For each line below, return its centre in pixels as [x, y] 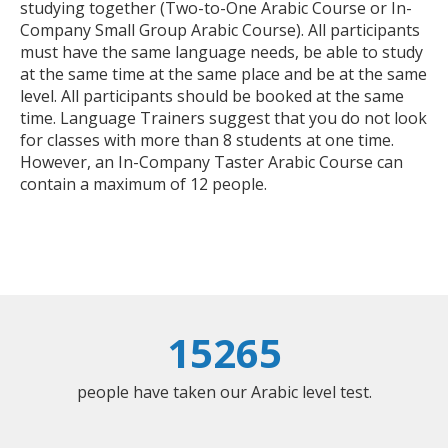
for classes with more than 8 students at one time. [207, 140]
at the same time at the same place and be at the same [223, 74]
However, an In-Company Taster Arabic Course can [211, 162]
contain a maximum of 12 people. [143, 184]
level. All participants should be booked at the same [212, 96]
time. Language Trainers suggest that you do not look [223, 118]
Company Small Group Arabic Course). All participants [220, 30]
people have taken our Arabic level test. [224, 392]
